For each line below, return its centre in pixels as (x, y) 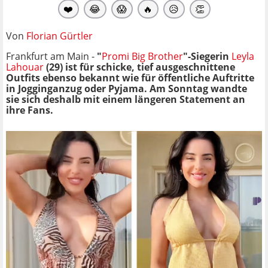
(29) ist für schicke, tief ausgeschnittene (139, 67)
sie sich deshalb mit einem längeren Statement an (126, 99)
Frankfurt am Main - (51, 56)
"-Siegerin (207, 56)
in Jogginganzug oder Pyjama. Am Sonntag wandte (127, 88)
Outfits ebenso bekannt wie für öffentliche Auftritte (130, 77)
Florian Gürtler (60, 36)
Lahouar (25, 67)
